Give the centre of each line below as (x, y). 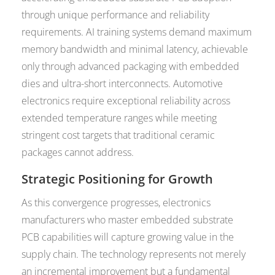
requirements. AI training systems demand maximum (137, 32)
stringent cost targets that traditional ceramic (118, 135)
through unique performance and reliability (116, 15)
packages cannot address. (78, 153)
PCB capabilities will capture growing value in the (128, 237)
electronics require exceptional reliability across (126, 101)
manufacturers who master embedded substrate (128, 220)
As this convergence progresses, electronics (116, 203)
